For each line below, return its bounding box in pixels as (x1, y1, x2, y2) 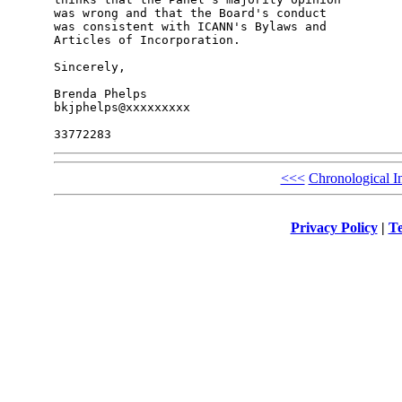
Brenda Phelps (53, 87, 147, 101)
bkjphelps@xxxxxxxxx (53, 100, 190, 115)
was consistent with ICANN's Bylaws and (53, 20, 334, 34)
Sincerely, (53, 60, 126, 74)
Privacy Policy (290, 219, 378, 235)
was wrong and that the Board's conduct (53, 6, 334, 21)
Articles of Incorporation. (53, 33, 240, 48)
